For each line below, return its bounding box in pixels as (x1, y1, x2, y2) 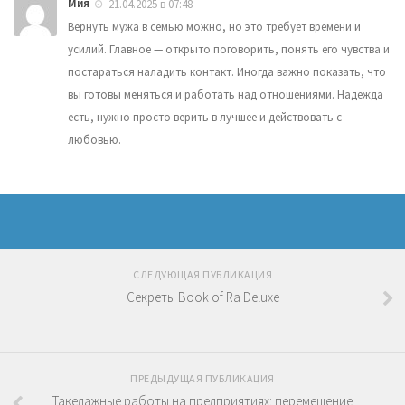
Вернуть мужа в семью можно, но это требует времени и (68, 18, 361, 34)
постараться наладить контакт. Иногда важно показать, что (68, 63, 386, 80)
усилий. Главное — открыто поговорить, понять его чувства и (68, 41, 390, 57)
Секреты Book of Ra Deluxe (126, 287, 279, 306)
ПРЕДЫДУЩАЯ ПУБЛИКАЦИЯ (130, 371, 275, 385)
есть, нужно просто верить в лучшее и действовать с (68, 108, 342, 125)
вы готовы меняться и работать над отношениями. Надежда (68, 86, 383, 102)
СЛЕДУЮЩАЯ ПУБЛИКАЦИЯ (133, 267, 272, 281)
